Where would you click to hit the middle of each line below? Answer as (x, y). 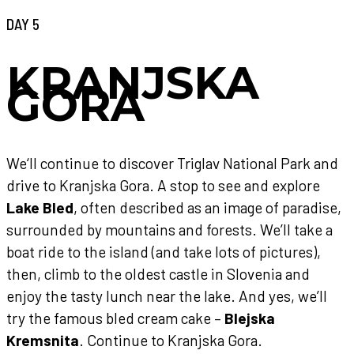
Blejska (250, 318)
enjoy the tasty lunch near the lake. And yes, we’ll (167, 296)
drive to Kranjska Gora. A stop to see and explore (163, 186)
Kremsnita (43, 341)
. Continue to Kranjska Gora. (171, 341)
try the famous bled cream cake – (115, 318)
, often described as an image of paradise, (207, 208)
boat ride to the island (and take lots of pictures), (164, 252)
